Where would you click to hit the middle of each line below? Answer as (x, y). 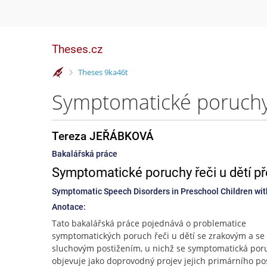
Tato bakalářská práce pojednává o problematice (149, 223)
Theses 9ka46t (103, 72)
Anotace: (69, 207)
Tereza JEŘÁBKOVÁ (103, 136)
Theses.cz (77, 49)
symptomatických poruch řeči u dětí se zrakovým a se (158, 236)
